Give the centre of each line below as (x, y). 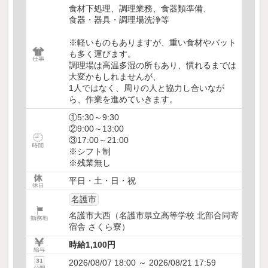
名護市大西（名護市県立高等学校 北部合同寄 (154, 216)
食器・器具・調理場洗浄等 (119, 20)
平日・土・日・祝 (102, 181)
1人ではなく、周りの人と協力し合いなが (147, 88)
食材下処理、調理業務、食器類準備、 (140, 9)
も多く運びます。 (102, 54)
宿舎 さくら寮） (99, 227)
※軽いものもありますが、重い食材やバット (153, 43)
